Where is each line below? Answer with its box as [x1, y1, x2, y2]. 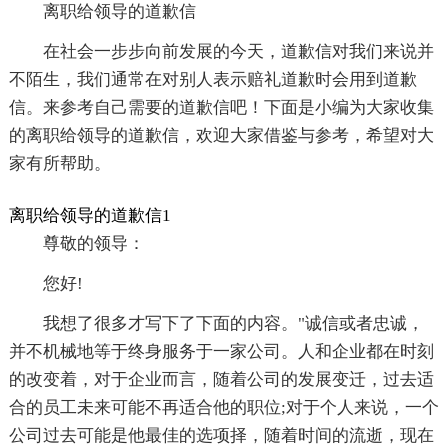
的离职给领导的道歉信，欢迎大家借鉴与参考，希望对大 [8, 126, 434, 146]
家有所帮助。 [8, 154, 111, 174]
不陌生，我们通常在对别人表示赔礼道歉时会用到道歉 [8, 70, 417, 90]
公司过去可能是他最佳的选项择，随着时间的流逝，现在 [8, 426, 434, 446]
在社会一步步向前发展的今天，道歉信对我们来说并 [42, 42, 434, 62]
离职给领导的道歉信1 [8, 206, 171, 226]
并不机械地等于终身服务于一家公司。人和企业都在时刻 [8, 342, 434, 362]
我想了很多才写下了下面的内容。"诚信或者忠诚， [42, 314, 424, 334]
